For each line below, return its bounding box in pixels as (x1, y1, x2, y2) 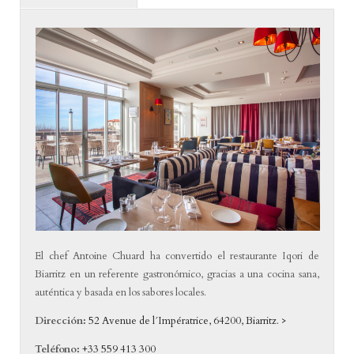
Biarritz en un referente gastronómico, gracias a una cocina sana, (35, 267, 319, 282)
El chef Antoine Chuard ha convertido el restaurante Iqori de (35, 249, 319, 264)
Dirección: (35, 314, 87, 329)
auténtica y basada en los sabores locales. (35, 285, 207, 300)
